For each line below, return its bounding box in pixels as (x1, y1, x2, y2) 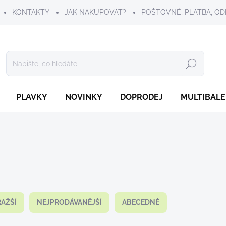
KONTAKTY (12, 8, 49, 16)
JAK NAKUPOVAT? (65, 8, 126, 16)
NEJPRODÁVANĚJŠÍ (37, 198, 102, 206)
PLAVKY (16, 92, 47, 102)
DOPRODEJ (120, 92, 163, 102)
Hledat (180, 60, 203, 68)
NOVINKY (65, 92, 102, 102)
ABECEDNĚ (122, 198, 159, 206)
